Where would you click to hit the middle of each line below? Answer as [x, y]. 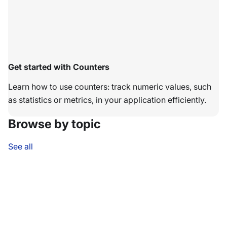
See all [21, 147]
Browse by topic [54, 124]
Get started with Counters [59, 67]
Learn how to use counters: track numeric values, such [110, 87]
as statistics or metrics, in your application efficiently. [107, 100]
